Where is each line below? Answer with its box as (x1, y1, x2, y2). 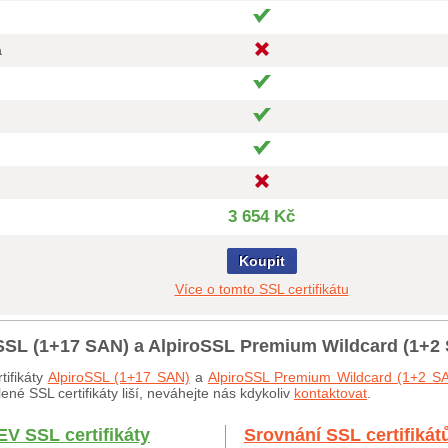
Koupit (238, 253, 285, 269)
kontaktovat (294, 385, 367, 401)
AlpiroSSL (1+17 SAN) (47, 369, 190, 385)
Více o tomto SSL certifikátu (174, 281, 349, 297)
